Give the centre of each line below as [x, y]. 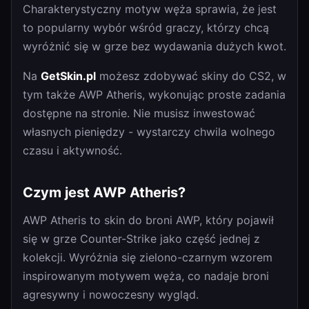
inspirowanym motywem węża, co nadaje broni [146, 276]
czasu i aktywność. [72, 150]
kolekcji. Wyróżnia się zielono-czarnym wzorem [148, 257]
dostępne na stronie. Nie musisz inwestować [139, 113]
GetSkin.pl [68, 76]
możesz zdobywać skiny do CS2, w [191, 76]
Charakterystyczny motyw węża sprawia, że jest [150, 9]
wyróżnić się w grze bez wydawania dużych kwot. [154, 46]
